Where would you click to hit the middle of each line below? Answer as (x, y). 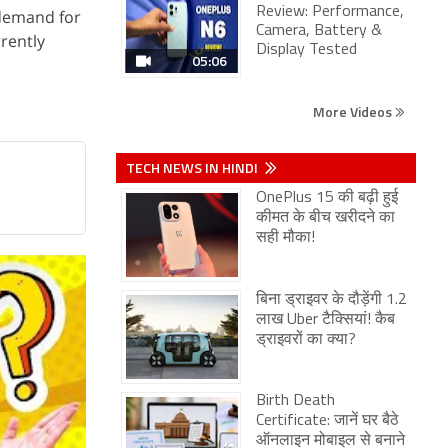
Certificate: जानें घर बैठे (327, 421)
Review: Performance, (330, 12)
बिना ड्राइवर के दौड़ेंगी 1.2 (331, 300)
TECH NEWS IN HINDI (193, 167)
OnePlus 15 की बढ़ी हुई (327, 198)
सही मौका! (285, 238)
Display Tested (306, 50)
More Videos (354, 111)
